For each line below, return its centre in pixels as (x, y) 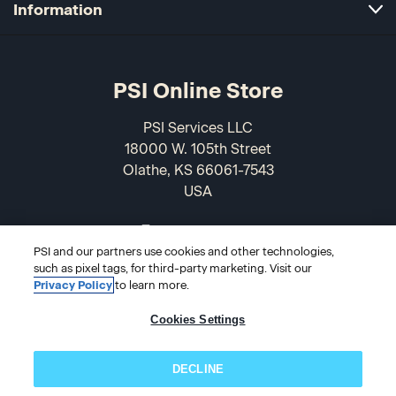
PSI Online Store (198, 91)
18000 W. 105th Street (198, 149)
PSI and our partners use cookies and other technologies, (184, 251)
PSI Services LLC (198, 128)
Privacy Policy (73, 285)
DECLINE (198, 369)
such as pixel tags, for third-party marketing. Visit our (173, 268)
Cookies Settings (198, 320)
